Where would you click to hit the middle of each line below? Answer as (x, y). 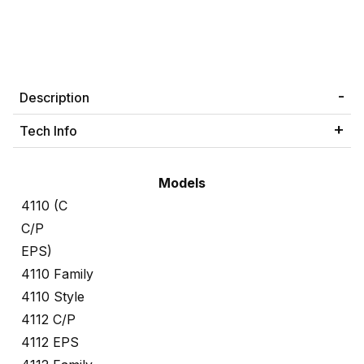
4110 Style (53, 297)
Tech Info (48, 131)
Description (54, 98)
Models (182, 183)
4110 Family (57, 274)
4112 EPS (50, 342)
